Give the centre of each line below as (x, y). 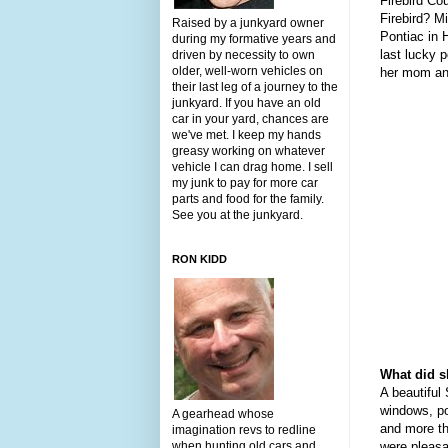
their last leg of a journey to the (255, 86)
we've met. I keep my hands (246, 134)
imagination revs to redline (244, 429)
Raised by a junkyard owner (248, 22)
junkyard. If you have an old (246, 102)
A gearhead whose (223, 413)
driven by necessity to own (243, 54)
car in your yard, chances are (250, 118)
